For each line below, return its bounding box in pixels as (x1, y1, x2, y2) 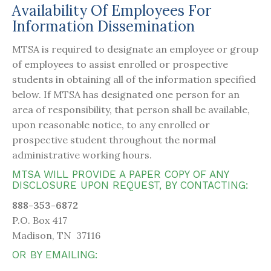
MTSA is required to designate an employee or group (12, 43, 258, 56)
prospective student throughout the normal (12, 134, 216, 146)
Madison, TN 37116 (12, 229, 100, 242)
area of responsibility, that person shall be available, (12, 103, 250, 116)
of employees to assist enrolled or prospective (12, 58, 228, 71)
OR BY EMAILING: (12, 249, 98, 261)
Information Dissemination (12, 16, 195, 36)
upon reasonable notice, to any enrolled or (12, 119, 210, 131)
